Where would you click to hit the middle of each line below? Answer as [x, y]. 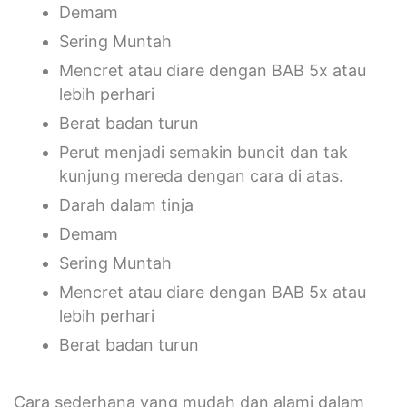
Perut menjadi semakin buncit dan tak [203, 152]
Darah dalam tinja [126, 204]
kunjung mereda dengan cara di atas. [201, 175]
